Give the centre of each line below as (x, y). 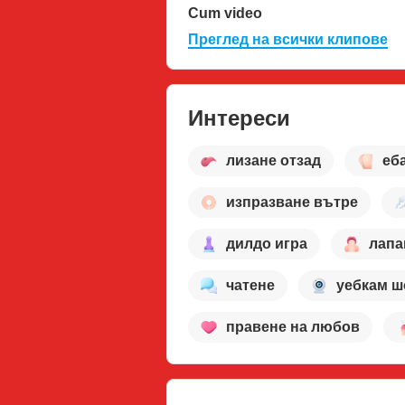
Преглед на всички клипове (288, 39)
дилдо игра (267, 244)
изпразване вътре (292, 202)
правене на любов (293, 327)
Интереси (239, 118)
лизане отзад (273, 161)
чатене (250, 286)
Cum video (225, 13)
